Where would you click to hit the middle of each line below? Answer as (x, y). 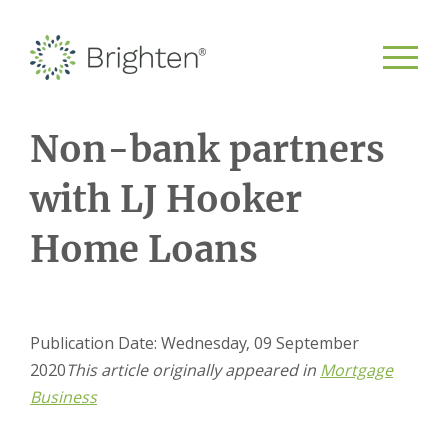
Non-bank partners (207, 149)
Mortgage (356, 370)
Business (63, 397)
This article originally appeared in (193, 370)
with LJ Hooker (166, 199)
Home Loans (144, 249)
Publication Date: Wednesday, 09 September (194, 343)
